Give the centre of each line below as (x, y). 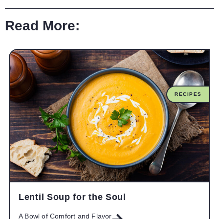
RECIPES (188, 94)
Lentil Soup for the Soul (72, 197)
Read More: (42, 25)
